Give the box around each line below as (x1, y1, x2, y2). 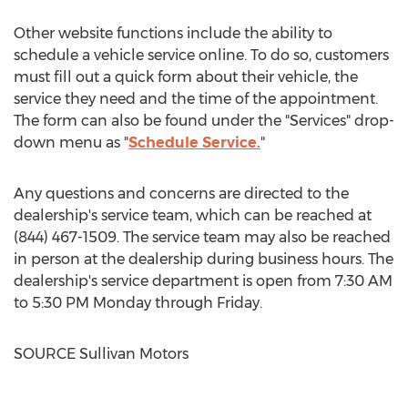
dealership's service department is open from (14, 272, 335, 290)
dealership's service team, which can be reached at (14, 207, 372, 224)
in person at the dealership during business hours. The (14, 250, 393, 268)
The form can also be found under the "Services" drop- (14, 112, 394, 129)
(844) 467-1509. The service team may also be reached (14, 229, 391, 246)
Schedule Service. (128, 134, 260, 151)
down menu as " (14, 134, 128, 151)
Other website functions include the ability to (14, 25, 332, 42)
